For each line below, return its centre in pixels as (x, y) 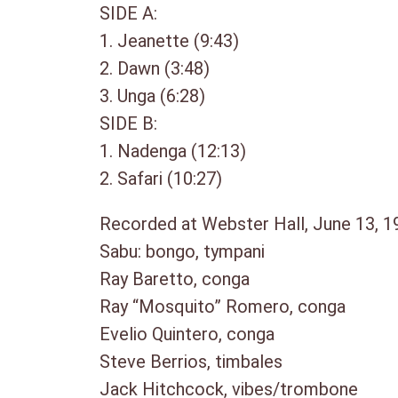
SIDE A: (128, 13)
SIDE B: (128, 123)
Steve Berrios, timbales (191, 361)
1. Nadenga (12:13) (173, 151)
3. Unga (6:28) (152, 96)
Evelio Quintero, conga (187, 334)
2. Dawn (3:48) (155, 68)
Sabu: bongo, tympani (182, 251)
